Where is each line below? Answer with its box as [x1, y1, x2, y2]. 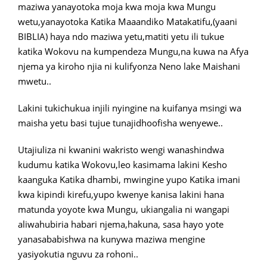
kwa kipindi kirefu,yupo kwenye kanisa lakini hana [18, 188, 224, 200]
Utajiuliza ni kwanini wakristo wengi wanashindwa [18, 144, 224, 156]
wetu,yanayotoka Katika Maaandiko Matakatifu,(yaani [18, 15, 237, 27]
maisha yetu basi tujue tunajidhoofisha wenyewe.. [18, 117, 223, 129]
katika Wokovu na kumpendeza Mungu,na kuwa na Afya [18, 45, 249, 57]
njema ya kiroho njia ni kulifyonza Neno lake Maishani [18, 60, 240, 72]
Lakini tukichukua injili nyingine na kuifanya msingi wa [18, 102, 241, 114]
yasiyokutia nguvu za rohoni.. [18, 248, 138, 260]
